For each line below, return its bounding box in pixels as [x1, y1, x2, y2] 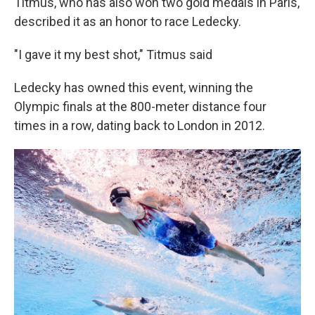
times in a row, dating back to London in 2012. [14, 118, 265, 133]
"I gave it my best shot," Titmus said [14, 47, 212, 62]
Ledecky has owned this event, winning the [14, 80, 253, 95]
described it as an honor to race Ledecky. [14, 14, 241, 29]
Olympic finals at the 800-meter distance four [14, 99, 266, 114]
